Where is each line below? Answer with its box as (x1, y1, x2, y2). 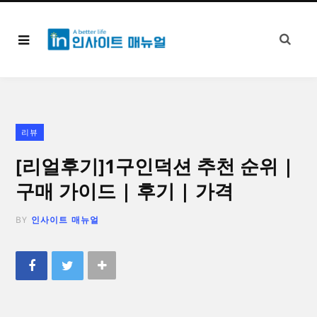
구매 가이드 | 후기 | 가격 (16, 178, 234, 204)
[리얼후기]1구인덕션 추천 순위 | (16, 153, 294, 179)
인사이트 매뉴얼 (30, 214, 100, 226)
